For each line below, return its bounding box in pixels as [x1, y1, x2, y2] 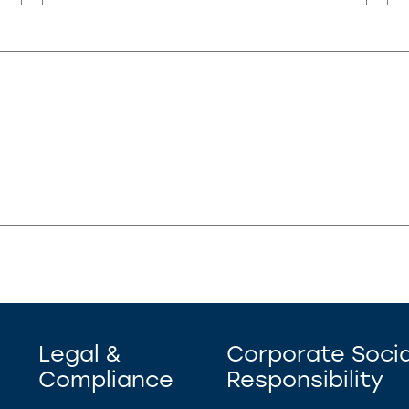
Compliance [38, 366, 173, 393]
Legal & [38, 341, 121, 367]
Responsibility [226, 366, 383, 393]
